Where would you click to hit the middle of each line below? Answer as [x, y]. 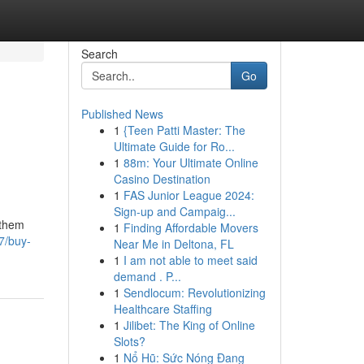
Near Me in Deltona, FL [173, 244]
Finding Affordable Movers [191, 227]
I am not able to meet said [190, 260]
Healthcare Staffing [162, 309]
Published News [122, 114]
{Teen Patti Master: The [184, 130]
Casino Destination [162, 179]
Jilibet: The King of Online [189, 325]
